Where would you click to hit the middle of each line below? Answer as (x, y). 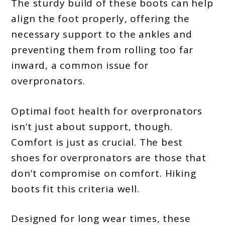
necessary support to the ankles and (102, 34)
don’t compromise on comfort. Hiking (104, 173)
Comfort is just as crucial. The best (97, 142)
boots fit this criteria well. (75, 189)
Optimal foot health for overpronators (107, 111)
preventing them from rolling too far (102, 50)
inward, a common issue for (80, 66)
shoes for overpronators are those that (109, 157)
